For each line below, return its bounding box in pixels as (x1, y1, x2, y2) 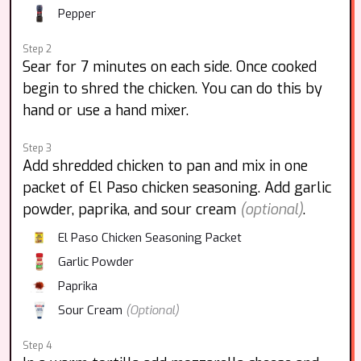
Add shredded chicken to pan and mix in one (23, 156, 308, 176)
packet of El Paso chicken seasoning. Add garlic (23, 178, 331, 197)
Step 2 (23, 43, 52, 56)
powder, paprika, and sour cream (23, 200, 240, 219)
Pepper (58, 6, 96, 22)
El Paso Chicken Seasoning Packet (58, 230, 242, 246)
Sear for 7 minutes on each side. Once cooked (23, 57, 317, 77)
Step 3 (23, 142, 52, 155)
